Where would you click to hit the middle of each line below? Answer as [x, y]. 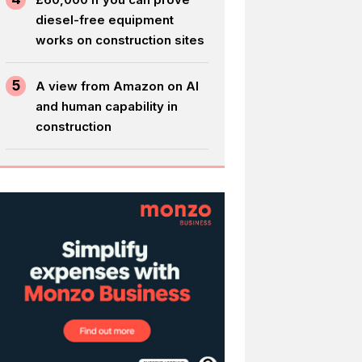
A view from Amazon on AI [118, 86]
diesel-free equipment [105, 19]
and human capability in [107, 106]
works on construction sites [120, 40]
